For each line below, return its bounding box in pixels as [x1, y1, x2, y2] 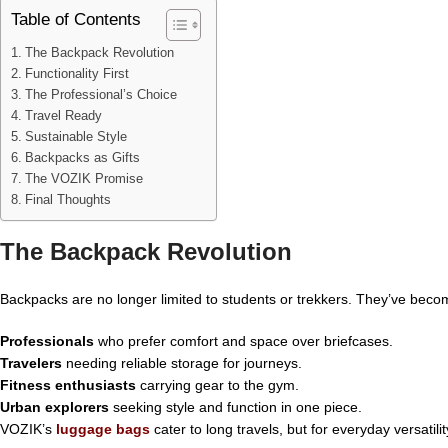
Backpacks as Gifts [24, 150, 140, 165]
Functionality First [24, 66, 129, 81]
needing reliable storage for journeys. [62, 354, 302, 371]
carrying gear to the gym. [136, 376, 299, 393]
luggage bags [56, 420, 150, 437]
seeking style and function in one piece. [109, 398, 362, 415]
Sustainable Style [24, 129, 127, 144]
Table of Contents [11, 9, 141, 29]
